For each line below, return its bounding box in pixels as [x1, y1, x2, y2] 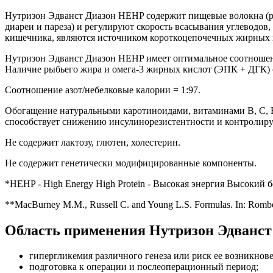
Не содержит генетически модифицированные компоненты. [5, 157, 257, 168]
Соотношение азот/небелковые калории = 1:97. [5, 84, 200, 95]
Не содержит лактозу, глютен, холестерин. [5, 136, 180, 147]
